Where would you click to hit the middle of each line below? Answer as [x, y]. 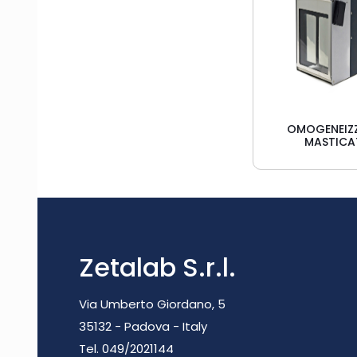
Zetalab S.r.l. [157, 267]
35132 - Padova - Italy [143, 326]
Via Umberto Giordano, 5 [152, 304]
